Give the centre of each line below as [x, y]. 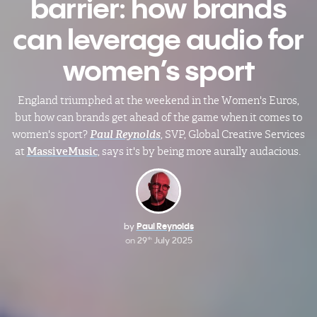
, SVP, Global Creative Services [233, 134]
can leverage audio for [158, 39]
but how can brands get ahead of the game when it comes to [158, 117]
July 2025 [172, 240]
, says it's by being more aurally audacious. [200, 151]
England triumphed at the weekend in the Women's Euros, [158, 100]
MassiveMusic [62, 151]
